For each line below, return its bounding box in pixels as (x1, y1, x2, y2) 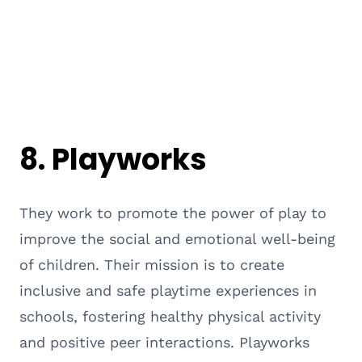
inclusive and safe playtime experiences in (19, 281, 317, 299)
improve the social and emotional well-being (19, 229, 335, 247)
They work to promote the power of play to (19, 204, 326, 221)
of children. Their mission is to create (19, 255, 284, 273)
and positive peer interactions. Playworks (19, 333, 309, 351)
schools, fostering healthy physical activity (19, 307, 321, 325)
